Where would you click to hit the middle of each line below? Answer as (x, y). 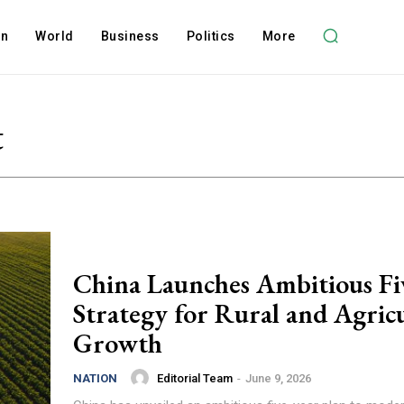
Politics (211, 36)
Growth (118, 344)
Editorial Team (195, 378)
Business (130, 36)
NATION (95, 379)
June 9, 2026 (278, 378)
